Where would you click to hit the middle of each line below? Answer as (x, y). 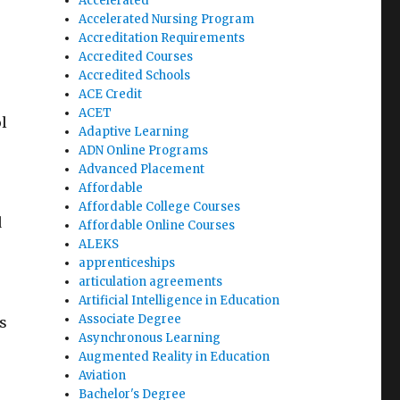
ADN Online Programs (144, 150)
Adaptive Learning (134, 132)
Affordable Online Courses (157, 225)
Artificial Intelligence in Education (179, 300)
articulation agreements (151, 282)
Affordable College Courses (160, 207)
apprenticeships (127, 263)
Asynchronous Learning (150, 338)
